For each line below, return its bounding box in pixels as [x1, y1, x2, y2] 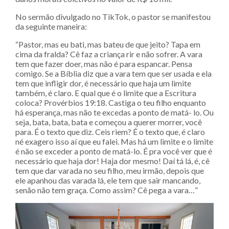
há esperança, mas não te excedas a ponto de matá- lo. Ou [15, 107, 214, 117]
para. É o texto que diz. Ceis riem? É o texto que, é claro [15, 127, 205, 136]
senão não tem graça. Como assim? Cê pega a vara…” [15, 185, 198, 195]
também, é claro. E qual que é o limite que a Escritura [15, 88, 196, 98]
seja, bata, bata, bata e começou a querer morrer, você [15, 117, 202, 127]
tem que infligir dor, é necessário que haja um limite [15, 78, 191, 88]
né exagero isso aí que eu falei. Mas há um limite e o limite [15, 136, 213, 146]
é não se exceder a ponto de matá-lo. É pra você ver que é [15, 146, 212, 156]
